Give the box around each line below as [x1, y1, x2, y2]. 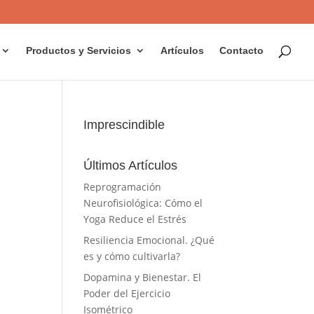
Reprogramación [83, 180, 162, 193]
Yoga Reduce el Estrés [83, 212, 187, 226]
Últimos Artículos [83, 158, 178, 172]
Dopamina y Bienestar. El [83, 271, 202, 284]
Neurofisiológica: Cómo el [83, 196, 203, 210]
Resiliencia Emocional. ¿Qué [83, 233, 215, 247]
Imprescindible [83, 118, 165, 132]
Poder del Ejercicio [83, 287, 171, 300]
